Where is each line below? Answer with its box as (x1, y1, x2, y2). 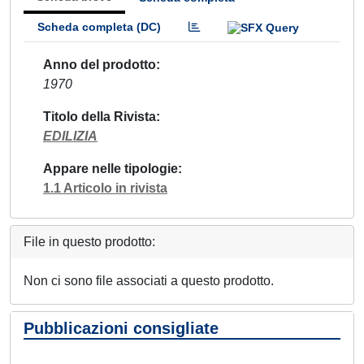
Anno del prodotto (43, 57, 156, 71)
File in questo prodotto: (24, 234, 155, 249)
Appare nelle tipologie (43, 161, 178, 175)
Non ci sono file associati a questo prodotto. (24, 273, 274, 288)
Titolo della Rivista (43, 109, 156, 123)
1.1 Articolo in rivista (43, 180, 167, 195)
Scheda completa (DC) (37, 20, 161, 33)
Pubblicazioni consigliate (24, 318, 219, 337)
